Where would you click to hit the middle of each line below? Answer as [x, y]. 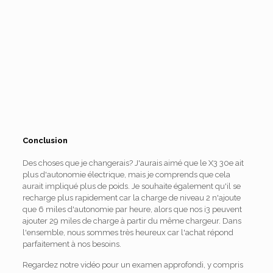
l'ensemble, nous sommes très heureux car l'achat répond [128, 232]
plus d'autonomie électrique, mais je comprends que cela [126, 174]
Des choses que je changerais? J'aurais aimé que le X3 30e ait [133, 163]
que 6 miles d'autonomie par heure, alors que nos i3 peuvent [132, 209]
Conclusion [45, 140]
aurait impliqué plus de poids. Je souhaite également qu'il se [131, 186]
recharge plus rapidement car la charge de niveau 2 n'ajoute [131, 197]
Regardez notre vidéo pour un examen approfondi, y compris [133, 264]
